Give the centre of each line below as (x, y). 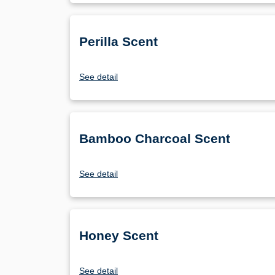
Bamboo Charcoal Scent (155, 139)
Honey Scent (119, 236)
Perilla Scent (118, 42)
